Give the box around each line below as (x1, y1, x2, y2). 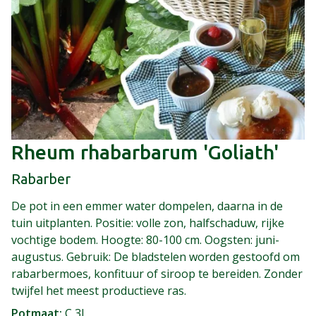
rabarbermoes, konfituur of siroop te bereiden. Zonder (11, 265, 303, 281)
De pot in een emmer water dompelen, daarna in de (11, 197, 283, 214)
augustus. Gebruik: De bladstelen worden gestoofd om (11, 248, 300, 265)
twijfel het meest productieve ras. (11, 282, 186, 298)
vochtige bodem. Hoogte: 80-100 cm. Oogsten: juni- (11, 231, 279, 248)
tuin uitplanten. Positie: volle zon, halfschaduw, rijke (11, 214, 284, 231)
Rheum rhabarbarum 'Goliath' (11, 140, 279, 163)
